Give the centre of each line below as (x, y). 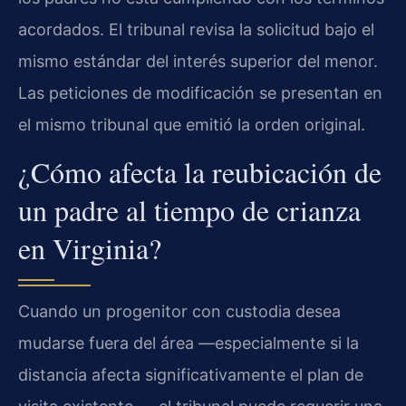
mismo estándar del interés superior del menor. (198, 61)
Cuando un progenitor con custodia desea (179, 312)
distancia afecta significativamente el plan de (191, 375)
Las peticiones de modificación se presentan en (200, 92)
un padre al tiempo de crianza (189, 210)
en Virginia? (90, 248)
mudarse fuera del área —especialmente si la (188, 343)
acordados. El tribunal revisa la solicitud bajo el (196, 29)
